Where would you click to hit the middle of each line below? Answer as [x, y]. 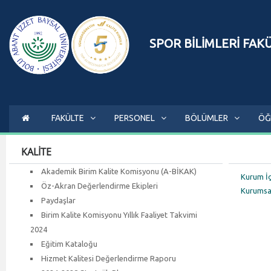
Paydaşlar [58, 200]
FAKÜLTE [68, 118]
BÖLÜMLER [207, 118]
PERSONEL [135, 118]
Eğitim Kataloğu [69, 243]
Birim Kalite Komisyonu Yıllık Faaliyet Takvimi [119, 214]
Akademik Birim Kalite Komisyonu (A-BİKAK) [119, 171]
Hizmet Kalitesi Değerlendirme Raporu [109, 258]
